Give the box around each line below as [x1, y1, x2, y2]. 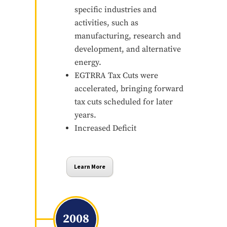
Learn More [73, 162, 105, 170]
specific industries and [74, 4, 157, 15]
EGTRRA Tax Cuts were [74, 70, 158, 81]
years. [74, 109, 96, 120]
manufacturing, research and [74, 30, 181, 41]
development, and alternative [74, 44, 181, 54]
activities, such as [74, 17, 138, 28]
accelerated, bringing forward [74, 83, 183, 94]
